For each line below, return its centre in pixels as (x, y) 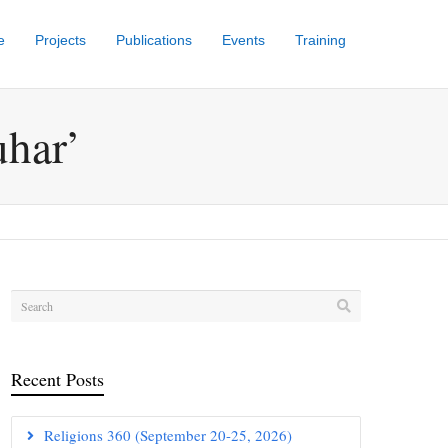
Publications (154, 40)
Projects (60, 40)
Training (320, 40)
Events (243, 40)
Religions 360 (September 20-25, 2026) (168, 435)
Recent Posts (57, 379)
